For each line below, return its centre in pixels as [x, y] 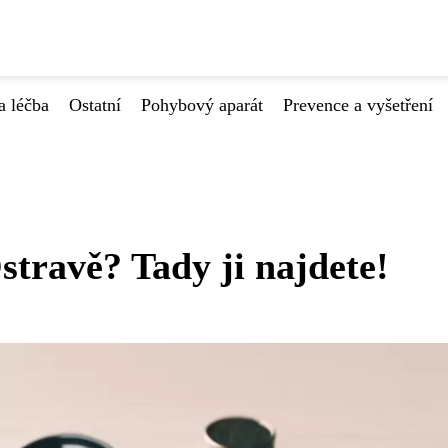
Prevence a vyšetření [358, 105]
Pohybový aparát [202, 105]
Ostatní [95, 105]
